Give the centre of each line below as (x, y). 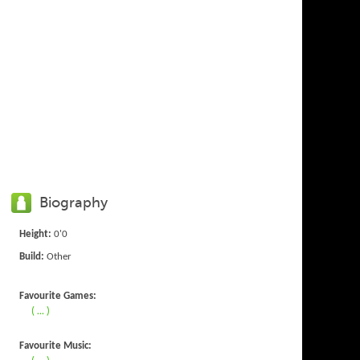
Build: (32, 256)
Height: (36, 234)
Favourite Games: (58, 296)
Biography (74, 202)
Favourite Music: (56, 346)
